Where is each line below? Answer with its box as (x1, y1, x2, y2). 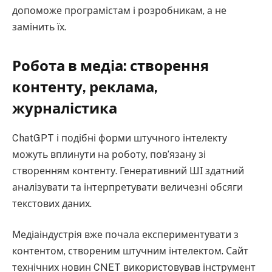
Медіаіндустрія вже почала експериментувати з (12, 229, 239, 241)
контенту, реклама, (12, 78, 158, 95)
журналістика (12, 99, 117, 117)
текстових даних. (12, 197, 92, 209)
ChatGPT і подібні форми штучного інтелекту (12, 132, 227, 144)
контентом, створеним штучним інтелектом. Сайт (12, 245, 248, 257)
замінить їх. (12, 21, 66, 33)
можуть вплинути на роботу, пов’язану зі (12, 148, 206, 160)
